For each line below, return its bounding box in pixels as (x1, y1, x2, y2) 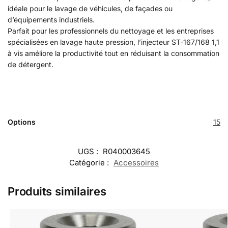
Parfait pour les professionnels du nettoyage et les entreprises (8, 26, 214, 35)
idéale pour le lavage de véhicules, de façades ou (8, 4, 173, 13)
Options (8, 118, 36, 127)
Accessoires (113, 158, 159, 168)
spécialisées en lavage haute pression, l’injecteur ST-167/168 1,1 (8, 37, 219, 46)
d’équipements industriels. (8, 15, 95, 24)
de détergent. (8, 60, 53, 69)
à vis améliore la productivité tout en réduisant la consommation (8, 48, 219, 58)
